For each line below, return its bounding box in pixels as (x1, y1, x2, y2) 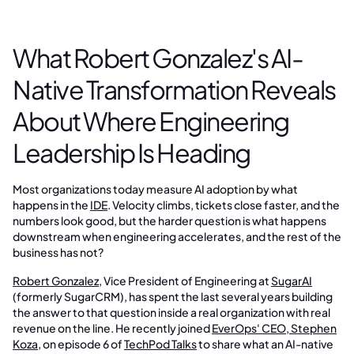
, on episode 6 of (38, 337, 124, 351)
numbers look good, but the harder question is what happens (13, 213, 326, 228)
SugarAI (271, 273, 312, 288)
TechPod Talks (124, 337, 197, 351)
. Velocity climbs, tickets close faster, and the (107, 198, 340, 212)
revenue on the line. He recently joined (13, 321, 212, 335)
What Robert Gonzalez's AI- (13, 42, 303, 73)
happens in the (13, 198, 90, 212)
